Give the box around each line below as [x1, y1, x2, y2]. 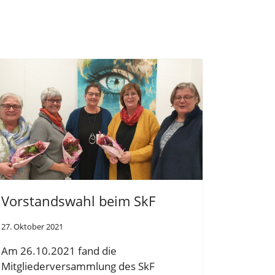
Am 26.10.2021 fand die [1, 243, 117, 258]
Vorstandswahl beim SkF [1, 191, 155, 210]
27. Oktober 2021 [1, 220, 63, 232]
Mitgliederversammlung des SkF [1, 258, 155, 273]
